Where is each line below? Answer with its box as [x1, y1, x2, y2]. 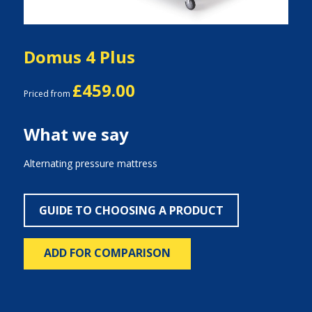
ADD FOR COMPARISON [43, 245, 171, 260]
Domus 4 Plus [23, 45, 135, 68]
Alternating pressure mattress [23, 157, 157, 170]
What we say [23, 123, 129, 146]
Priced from [23, 88, 72, 100]
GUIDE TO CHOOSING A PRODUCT [38, 203, 224, 218]
